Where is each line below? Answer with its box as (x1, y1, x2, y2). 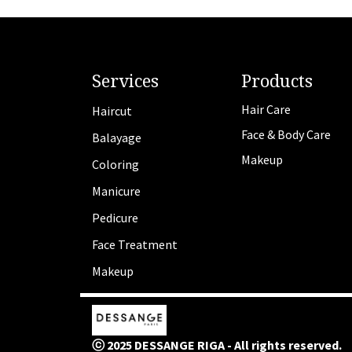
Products (241, 68, 313, 93)
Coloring (92, 156, 139, 173)
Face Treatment (92, 236, 178, 253)
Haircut (92, 103, 132, 119)
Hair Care (241, 101, 291, 118)
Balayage (92, 130, 141, 146)
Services (92, 68, 159, 93)
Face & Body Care (241, 126, 331, 143)
